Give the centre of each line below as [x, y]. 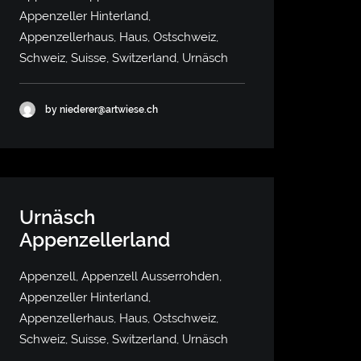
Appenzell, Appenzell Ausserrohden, [120, 276]
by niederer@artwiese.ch [102, 109]
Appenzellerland [95, 240]
